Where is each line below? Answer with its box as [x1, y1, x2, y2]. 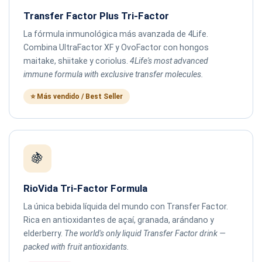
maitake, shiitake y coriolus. [23, 56, 130, 65]
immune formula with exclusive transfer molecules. [23, 69, 204, 79]
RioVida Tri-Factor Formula [23, 182, 147, 194]
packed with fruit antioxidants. [23, 242, 129, 251]
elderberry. [23, 228, 64, 238]
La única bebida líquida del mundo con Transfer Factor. [23, 201, 228, 211]
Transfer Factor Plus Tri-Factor [23, 9, 169, 22]
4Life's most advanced [130, 56, 208, 65]
